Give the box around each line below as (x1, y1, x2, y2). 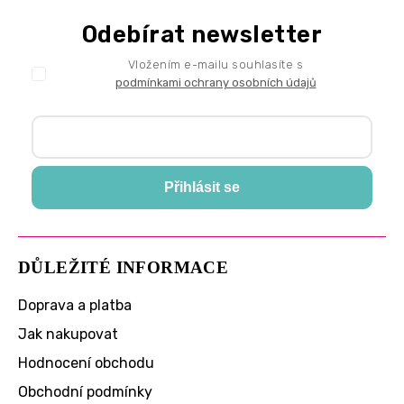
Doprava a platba (18, 297, 132, 315)
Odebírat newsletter (81, 20, 323, 48)
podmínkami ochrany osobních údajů (115, 75, 317, 89)
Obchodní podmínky (18, 383, 152, 401)
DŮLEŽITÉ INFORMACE (18, 258, 229, 278)
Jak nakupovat (18, 326, 118, 344)
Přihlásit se (164, 179, 240, 196)
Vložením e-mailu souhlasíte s (127, 57, 304, 71)
